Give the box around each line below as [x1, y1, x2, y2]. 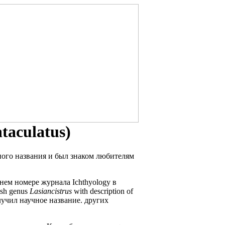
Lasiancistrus [30, 187, 72, 196]
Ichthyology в [70, 178, 117, 187]
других [84, 196, 108, 205]
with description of [74, 187, 133, 196]
